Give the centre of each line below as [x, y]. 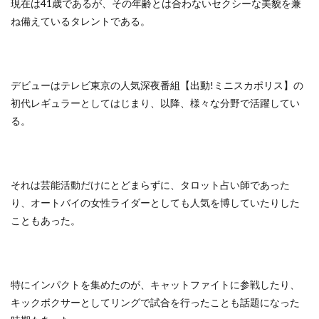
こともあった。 [46, 220]
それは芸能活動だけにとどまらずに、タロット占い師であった [150, 185]
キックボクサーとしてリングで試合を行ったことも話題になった [155, 302]
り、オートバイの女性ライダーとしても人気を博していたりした [155, 203]
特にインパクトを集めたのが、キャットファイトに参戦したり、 [155, 284]
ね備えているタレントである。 [80, 21]
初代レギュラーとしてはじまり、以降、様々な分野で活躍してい [155, 103]
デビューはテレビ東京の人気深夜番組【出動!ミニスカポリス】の [157, 85]
